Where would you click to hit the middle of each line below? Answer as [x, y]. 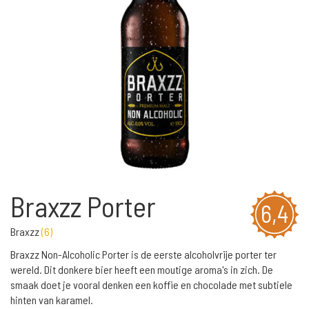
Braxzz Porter [83, 206]
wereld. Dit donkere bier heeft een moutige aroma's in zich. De [142, 269]
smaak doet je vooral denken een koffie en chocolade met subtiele [151, 285]
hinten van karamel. [52, 300]
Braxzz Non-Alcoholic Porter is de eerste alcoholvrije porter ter [143, 254]
